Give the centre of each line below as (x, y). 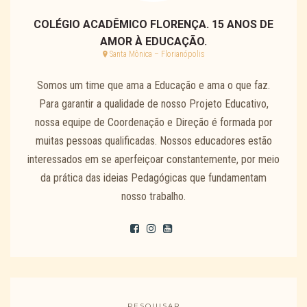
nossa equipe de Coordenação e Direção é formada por (153, 123)
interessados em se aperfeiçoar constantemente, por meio (153, 160)
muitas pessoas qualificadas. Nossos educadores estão (153, 141)
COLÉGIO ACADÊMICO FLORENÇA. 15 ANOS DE (153, 25)
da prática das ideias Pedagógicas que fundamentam (153, 178)
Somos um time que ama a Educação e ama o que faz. (153, 86)
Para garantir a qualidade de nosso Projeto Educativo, (153, 104)
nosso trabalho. (153, 197)
